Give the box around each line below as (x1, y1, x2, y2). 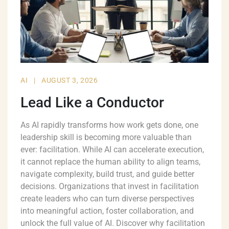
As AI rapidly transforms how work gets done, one (20, 120, 198, 130)
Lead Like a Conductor (20, 94, 164, 111)
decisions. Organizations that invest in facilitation (20, 181, 199, 192)
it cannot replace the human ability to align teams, (20, 157, 200, 167)
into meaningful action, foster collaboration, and (20, 206, 194, 216)
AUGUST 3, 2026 (41, 76, 98, 85)
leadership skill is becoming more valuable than (20, 132, 192, 143)
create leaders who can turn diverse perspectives (20, 194, 194, 204)
